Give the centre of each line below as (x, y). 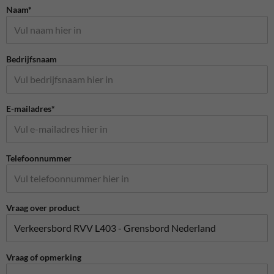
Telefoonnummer (39, 158)
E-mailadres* (31, 108)
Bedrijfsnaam (31, 59)
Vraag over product (43, 207)
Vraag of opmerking (44, 257)
